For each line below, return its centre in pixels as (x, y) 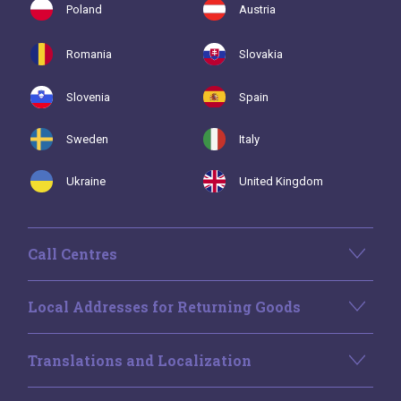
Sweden (88, 139)
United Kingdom (282, 181)
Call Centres (73, 253)
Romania (90, 54)
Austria (258, 9)
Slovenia (89, 97)
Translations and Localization (140, 360)
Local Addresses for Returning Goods (164, 307)
